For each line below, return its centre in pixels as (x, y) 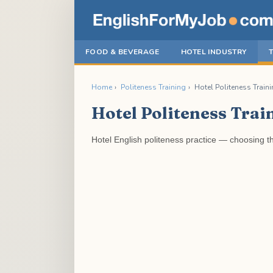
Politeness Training (153, 87)
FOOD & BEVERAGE (122, 52)
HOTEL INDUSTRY (214, 52)
